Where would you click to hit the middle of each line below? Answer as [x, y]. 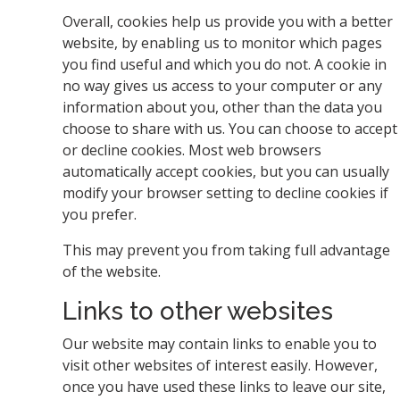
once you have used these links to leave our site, [224, 387]
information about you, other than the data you [222, 107]
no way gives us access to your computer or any [222, 86]
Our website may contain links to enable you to [220, 344]
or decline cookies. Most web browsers [192, 150]
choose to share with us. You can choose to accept [230, 129]
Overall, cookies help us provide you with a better [228, 21]
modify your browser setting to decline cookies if [225, 193]
